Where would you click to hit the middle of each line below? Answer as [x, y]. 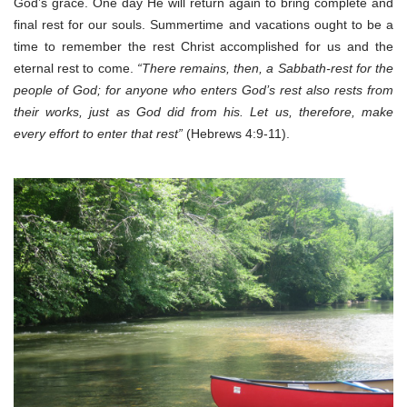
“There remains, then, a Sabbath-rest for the [265, 68]
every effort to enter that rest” [98, 133]
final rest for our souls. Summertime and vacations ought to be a [203, 24]
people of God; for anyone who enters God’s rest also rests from [203, 89]
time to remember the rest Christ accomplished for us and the [203, 46]
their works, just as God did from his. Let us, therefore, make [203, 111]
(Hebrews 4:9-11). [236, 133]
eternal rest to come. [75, 68]
